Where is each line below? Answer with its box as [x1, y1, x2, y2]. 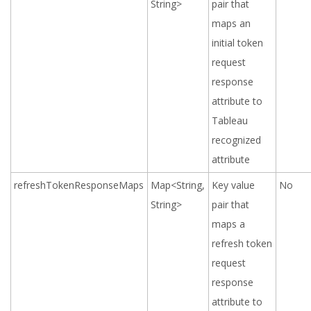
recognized [212, 133, 262, 146]
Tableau [212, 114, 249, 127]
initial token [212, 36, 264, 49]
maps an [212, 17, 251, 30]
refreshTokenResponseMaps [14, 178, 144, 192]
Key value [212, 178, 255, 192]
